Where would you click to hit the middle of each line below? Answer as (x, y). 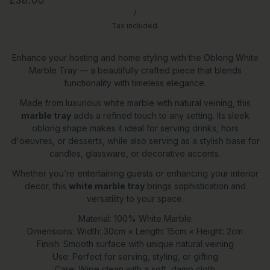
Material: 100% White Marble (135, 218)
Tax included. (135, 25)
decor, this (46, 186)
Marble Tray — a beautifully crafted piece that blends (135, 70)
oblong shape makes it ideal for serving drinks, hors (135, 128)
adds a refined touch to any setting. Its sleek (160, 115)
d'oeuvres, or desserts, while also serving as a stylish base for (135, 140)
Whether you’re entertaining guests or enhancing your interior (135, 173)
